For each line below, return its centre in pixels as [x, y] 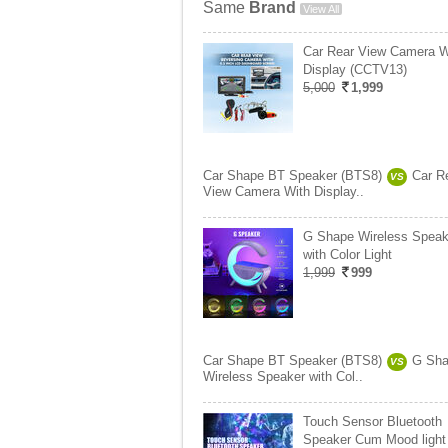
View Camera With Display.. [283, 191]
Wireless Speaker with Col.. [283, 376]
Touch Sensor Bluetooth [372, 421]
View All [321, 9]
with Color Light [347, 254]
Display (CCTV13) [355, 69]
